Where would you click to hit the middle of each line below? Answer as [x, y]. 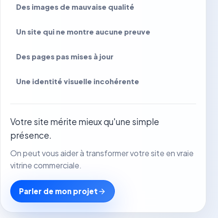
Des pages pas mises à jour [65, 56]
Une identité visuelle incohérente [78, 81]
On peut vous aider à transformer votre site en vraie [102, 153]
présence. [31, 135]
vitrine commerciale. [46, 165]
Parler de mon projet [58, 191]
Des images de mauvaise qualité [75, 7]
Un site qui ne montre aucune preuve [83, 31]
